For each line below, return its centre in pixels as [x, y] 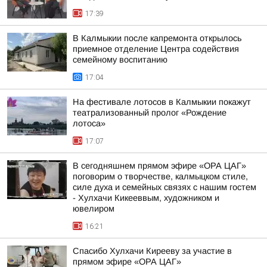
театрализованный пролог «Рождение [150, 113]
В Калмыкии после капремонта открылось [157, 38]
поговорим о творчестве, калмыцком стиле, [160, 176]
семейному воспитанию [120, 60]
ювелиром [94, 209]
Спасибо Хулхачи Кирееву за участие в [152, 251]
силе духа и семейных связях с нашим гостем [164, 187]
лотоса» [89, 123]
